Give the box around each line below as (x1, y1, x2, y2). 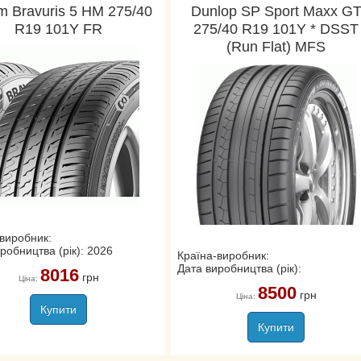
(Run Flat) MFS (226, 39, 326, 55)
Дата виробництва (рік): (176, 262, 301, 275)
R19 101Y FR (15, 21, 103, 37)
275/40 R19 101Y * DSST (193, 21, 359, 37)
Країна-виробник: (176, 249, 269, 262)
